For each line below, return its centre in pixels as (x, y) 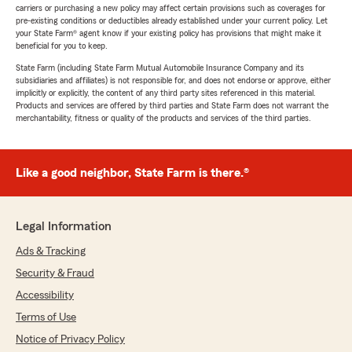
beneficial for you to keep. (62, 46)
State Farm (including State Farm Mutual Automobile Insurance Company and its (160, 68)
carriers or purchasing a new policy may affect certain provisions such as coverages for (170, 8)
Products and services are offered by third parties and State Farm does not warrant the (172, 105)
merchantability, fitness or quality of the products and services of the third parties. (163, 118)
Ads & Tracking (51, 251)
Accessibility (45, 295)
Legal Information (64, 226)
